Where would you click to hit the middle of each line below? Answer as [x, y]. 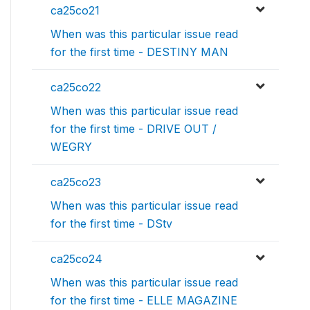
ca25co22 [76, 87]
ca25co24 [76, 259]
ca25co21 [75, 10]
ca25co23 [76, 182]
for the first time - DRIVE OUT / [134, 129]
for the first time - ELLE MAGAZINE [144, 300]
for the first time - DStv [111, 224]
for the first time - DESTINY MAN [139, 52]
